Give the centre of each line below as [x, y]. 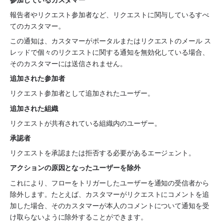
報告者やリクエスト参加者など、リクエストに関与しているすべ [110, 14]
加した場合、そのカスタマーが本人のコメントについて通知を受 [110, 205]
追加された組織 [34, 108]
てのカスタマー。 [37, 26]
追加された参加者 [37, 78]
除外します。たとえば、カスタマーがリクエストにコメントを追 [110, 194]
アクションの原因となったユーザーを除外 [75, 168]
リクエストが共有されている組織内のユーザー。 [86, 123]
